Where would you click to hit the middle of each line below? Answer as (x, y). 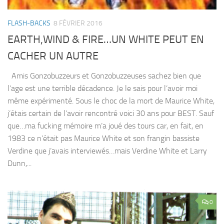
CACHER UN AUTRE (53, 56)
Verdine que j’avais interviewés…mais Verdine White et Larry (107, 151)
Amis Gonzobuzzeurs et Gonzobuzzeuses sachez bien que (104, 76)
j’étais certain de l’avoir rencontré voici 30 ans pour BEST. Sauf (111, 113)
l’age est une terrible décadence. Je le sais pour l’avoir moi (102, 88)
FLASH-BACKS (29, 23)
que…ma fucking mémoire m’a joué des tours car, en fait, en (105, 126)
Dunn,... (19, 163)
